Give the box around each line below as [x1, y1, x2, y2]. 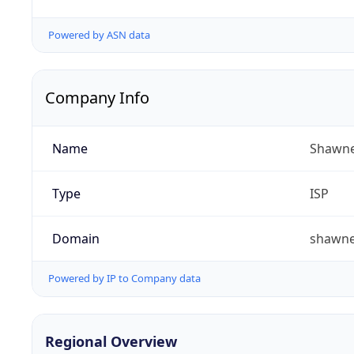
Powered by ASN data [48, 28, 150, 43]
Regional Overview [45, 331, 177, 351]
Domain [51, 230, 100, 248]
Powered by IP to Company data [48, 271, 201, 286]
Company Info [45, 87, 149, 109]
